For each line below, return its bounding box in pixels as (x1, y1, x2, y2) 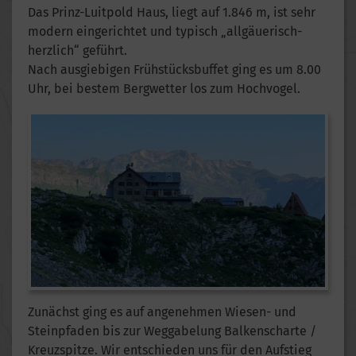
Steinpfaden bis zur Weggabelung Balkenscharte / (28, 323, 316, 339)
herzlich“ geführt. (28, 42, 127, 58)
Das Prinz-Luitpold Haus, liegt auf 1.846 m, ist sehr (28, 4, 315, 20)
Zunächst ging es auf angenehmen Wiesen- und (28, 304, 296, 320)
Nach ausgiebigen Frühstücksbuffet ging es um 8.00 (28, 61, 321, 77)
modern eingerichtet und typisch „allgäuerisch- (28, 23, 302, 39)
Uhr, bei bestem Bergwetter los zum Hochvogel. (28, 80, 300, 96)
